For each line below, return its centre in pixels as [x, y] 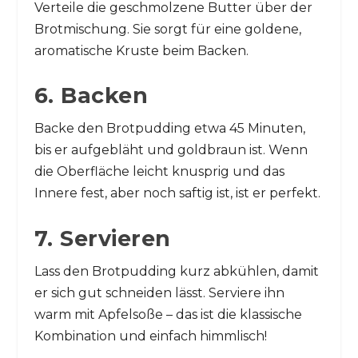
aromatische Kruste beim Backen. [141, 50]
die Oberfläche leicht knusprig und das [159, 172]
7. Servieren [102, 239]
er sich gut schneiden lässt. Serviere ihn [159, 293]
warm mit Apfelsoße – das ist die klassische [168, 315]
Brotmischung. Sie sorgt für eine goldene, [167, 29]
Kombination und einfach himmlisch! [150, 336]
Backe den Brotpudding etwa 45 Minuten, [169, 129]
